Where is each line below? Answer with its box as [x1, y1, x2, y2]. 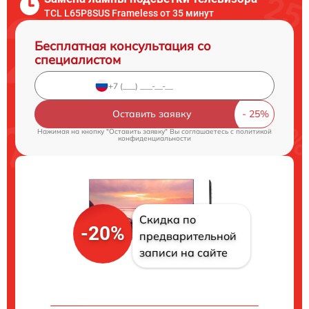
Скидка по [139, 212, 196, 227]
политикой [236, 127, 272, 136]
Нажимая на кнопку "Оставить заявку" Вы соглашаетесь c [37, 127, 236, 136]
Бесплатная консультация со [34, 38, 211, 54]
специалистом [34, 52, 121, 68]
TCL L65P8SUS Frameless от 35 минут [44, 7, 214, 19]
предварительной [139, 229, 237, 243]
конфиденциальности [118, 134, 191, 143]
